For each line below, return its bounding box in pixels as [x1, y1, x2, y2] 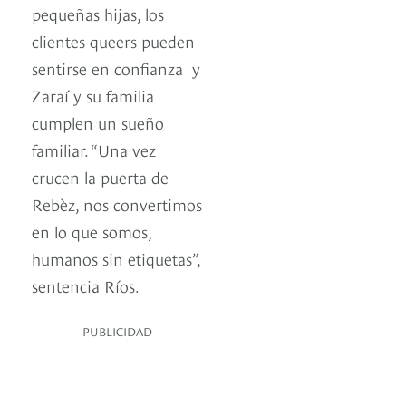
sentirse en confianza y [32, 56, 200, 80]
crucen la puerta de [32, 165, 169, 188]
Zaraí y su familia [32, 83, 154, 107]
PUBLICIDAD [82, 323, 152, 340]
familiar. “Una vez [32, 138, 156, 161]
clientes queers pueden [32, 29, 195, 53]
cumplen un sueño [32, 111, 164, 134]
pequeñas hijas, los [32, 2, 164, 25]
